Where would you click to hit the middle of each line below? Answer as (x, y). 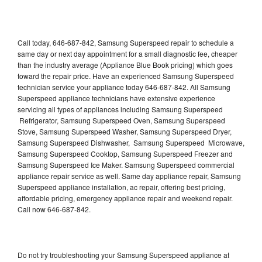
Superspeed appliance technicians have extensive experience (116, 98)
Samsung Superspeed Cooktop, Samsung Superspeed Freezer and (125, 153)
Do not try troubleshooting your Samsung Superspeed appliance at (123, 254)
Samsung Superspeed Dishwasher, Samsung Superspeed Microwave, (131, 142)
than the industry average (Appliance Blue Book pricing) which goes (125, 64)
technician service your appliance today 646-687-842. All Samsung (124, 87)
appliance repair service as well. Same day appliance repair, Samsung (129, 175)
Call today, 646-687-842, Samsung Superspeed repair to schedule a (126, 42)
